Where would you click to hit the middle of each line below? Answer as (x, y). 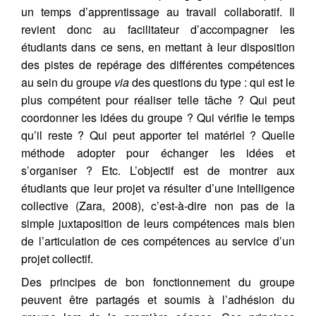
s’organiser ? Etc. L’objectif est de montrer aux (158, 170)
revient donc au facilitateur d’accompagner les (158, 29)
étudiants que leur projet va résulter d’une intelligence (158, 188)
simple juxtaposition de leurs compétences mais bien (158, 223)
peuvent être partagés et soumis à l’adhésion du (158, 299)
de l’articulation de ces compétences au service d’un (158, 241)
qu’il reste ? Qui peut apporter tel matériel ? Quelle (158, 135)
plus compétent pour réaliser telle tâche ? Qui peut (158, 99)
